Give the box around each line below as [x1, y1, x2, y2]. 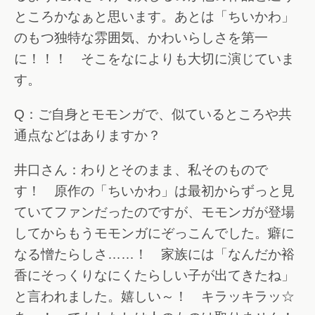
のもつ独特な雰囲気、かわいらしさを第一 [14, 30, 268, 46]
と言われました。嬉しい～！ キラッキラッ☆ [14, 288, 295, 304]
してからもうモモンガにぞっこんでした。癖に [14, 225, 295, 240]
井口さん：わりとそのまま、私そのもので [14, 162, 268, 177]
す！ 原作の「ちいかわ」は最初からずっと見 [14, 183, 295, 198]
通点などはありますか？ [14, 127, 161, 143]
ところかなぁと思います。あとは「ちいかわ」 [14, 9, 295, 25]
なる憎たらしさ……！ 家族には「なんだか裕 [14, 246, 295, 262]
